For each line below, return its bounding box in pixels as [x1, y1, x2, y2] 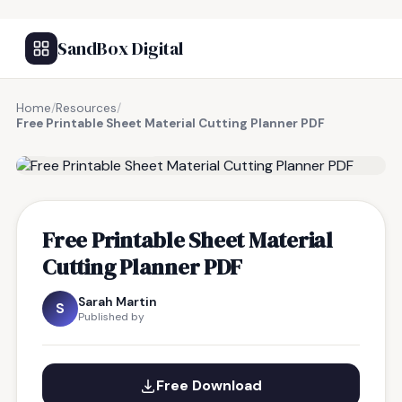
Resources [56, 100, 117, 116]
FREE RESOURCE [58, 136, 152, 151]
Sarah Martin [78, 293, 157, 310]
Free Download [156, 376, 262, 395]
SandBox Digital [57, 36, 183, 61]
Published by [78, 310, 144, 324]
